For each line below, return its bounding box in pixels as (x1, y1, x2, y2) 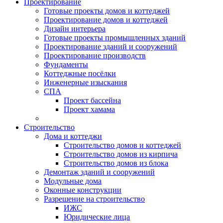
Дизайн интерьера (44, 24, 106, 33)
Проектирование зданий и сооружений (44, 42, 177, 51)
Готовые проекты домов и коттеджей (44, 6, 170, 15)
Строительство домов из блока (64, 159, 168, 167)
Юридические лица (64, 213, 130, 221)
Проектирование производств (44, 51, 146, 60)
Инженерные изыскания (44, 78, 127, 87)
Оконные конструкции (44, 186, 121, 194)
